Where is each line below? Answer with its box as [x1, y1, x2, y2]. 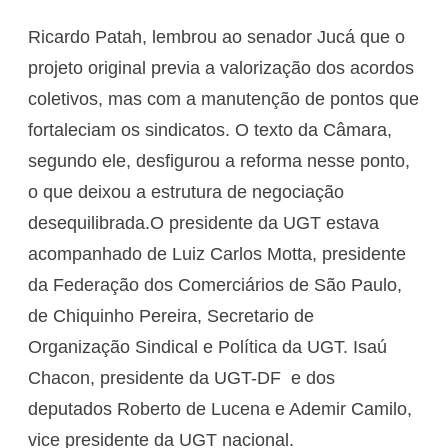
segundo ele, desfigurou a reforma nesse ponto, [28, 150, 410, 171]
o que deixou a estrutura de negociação [28, 181, 344, 202]
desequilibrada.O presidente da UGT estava [28, 212, 379, 233]
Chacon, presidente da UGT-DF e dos [28, 367, 335, 388]
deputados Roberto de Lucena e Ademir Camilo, [28, 398, 412, 419]
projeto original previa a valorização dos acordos [28, 57, 414, 78]
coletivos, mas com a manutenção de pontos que [28, 88, 419, 109]
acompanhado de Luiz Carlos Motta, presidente [28, 243, 406, 264]
